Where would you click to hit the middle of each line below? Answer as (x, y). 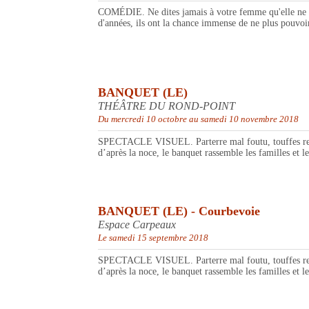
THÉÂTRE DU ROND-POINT (167, 106)
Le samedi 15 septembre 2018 (153, 238)
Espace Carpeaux (137, 225)
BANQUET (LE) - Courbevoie (179, 211)
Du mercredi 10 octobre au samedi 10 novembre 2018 (198, 119)
